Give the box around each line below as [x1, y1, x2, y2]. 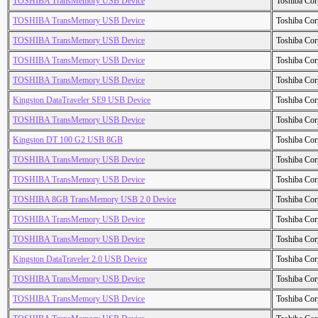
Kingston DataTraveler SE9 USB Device [13, 95, 150, 106]
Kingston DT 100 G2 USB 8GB [13, 135, 123, 146]
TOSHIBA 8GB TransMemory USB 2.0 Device [13, 194, 176, 205]
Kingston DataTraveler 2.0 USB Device [13, 254, 147, 265]
